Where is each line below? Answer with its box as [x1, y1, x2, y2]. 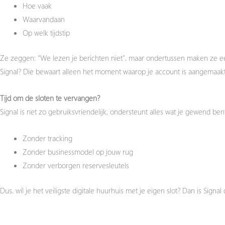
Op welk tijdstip [23, 28, 70, 38]
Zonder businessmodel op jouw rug [23, 147, 133, 157]
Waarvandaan [23, 14, 65, 25]
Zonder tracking [23, 133, 72, 144]
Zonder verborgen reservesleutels [23, 160, 129, 171]
